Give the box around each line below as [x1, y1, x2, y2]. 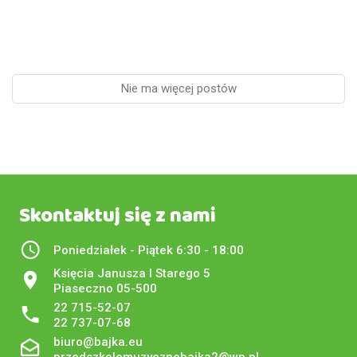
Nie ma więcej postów [120, 80, 237, 96]
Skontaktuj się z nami [19, 199, 216, 233]
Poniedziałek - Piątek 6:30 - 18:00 [53, 242, 244, 257]
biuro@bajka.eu [53, 334, 143, 349]
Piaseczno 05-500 [53, 280, 157, 296]
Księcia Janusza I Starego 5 [53, 265, 210, 280]
